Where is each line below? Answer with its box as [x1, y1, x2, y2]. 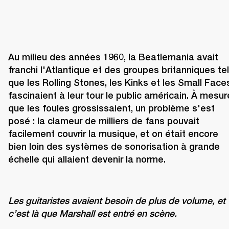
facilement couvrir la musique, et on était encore [8, 128, 218, 140]
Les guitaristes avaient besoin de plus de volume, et [8, 195, 225, 207]
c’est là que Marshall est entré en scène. [8, 208, 177, 219]
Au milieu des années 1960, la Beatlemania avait [8, 52, 218, 63]
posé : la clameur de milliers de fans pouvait [8, 116, 199, 127]
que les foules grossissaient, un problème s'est [8, 103, 215, 114]
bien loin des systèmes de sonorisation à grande [8, 141, 220, 152]
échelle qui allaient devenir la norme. [8, 154, 166, 165]
